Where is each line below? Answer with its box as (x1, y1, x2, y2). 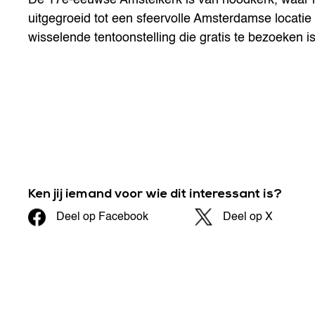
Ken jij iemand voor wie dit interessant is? (28, 186, 282, 202)
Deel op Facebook (56, 207, 148, 226)
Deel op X (223, 207, 273, 226)
